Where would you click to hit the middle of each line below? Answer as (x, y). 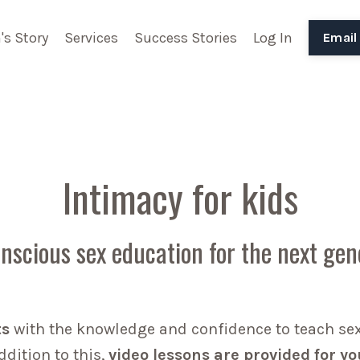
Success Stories (186, 38)
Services (91, 38)
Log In (273, 38)
